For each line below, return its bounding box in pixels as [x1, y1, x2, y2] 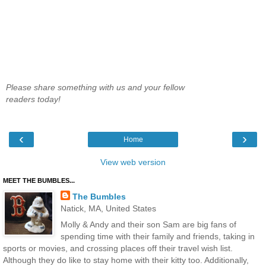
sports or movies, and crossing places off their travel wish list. [3, 243, 233, 253]
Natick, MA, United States [60, 203, 156, 213]
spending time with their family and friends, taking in [60, 231, 255, 241]
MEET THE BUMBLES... [3, 176, 75, 184]
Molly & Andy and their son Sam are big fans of [60, 219, 236, 229]
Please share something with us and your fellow [6, 83, 185, 93]
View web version [100, 157, 166, 167]
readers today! [6, 94, 61, 104]
